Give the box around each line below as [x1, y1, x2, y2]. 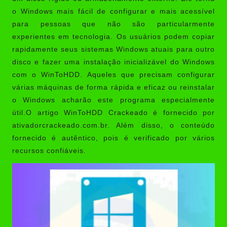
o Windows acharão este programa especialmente [12, 96, 215, 104]
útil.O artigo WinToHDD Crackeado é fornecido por [12, 108, 215, 117]
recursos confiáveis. [12, 146, 86, 155]
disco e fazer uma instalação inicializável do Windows [12, 58, 215, 66]
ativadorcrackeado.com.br [12, 121, 107, 129]
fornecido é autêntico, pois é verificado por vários [12, 134, 215, 142]
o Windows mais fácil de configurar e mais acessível [12, 7, 215, 15]
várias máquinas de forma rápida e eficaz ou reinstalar [12, 83, 215, 91]
